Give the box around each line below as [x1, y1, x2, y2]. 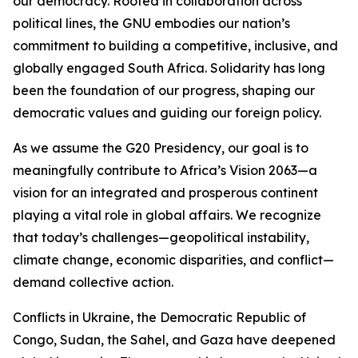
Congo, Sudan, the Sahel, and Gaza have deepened [13, 332, 336, 348]
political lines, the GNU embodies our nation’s [13, 15, 290, 31]
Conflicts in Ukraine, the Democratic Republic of [13, 309, 306, 325]
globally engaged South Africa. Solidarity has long [13, 60, 325, 76]
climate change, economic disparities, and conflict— [13, 252, 334, 268]
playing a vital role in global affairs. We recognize [13, 207, 321, 223]
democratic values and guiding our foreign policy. [13, 105, 321, 121]
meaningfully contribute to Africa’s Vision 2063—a [13, 162, 317, 178]
